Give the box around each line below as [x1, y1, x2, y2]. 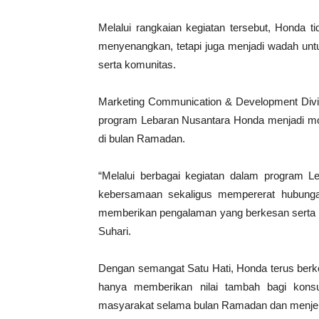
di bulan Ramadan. [98, 132, 185, 145]
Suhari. [98, 225, 131, 237]
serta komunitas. [98, 58, 176, 70]
